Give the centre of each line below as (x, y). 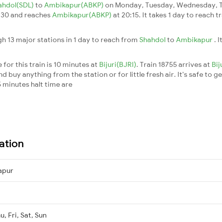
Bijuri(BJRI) (118, 64)
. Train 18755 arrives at (174, 64)
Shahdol (153, 39)
